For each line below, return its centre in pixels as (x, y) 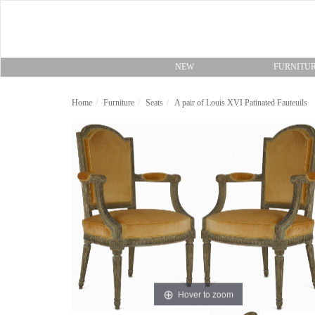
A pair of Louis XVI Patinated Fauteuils (241, 103)
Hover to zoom (206, 293)
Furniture (119, 103)
